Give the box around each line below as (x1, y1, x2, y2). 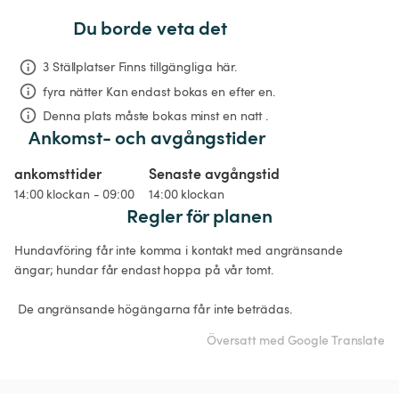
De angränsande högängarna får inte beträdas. (17, 299, 296, 317)
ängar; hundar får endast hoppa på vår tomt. (14, 260, 273, 278)
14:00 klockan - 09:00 (14, 184, 134, 202)
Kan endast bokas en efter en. (105, 82, 275, 100)
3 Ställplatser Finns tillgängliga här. (43, 58, 238, 76)
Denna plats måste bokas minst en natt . (43, 106, 269, 124)
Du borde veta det (72, 14, 228, 41)
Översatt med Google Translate (206, 330, 385, 348)
